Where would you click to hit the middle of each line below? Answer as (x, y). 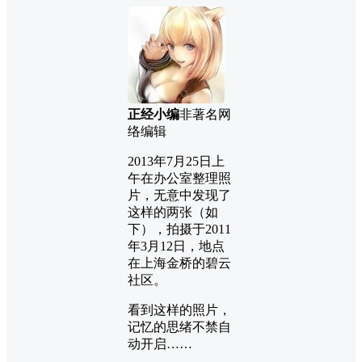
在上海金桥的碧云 (179, 263)
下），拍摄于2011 (179, 229)
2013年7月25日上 (176, 161)
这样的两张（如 (173, 212)
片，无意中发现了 (179, 195)
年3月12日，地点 (176, 246)
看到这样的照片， (179, 309)
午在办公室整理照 (179, 178)
